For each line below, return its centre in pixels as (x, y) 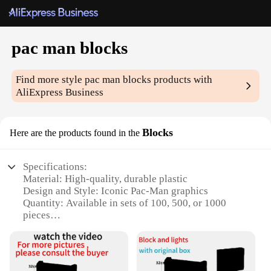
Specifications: (55, 167)
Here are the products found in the (75, 133)
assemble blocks (58, 264)
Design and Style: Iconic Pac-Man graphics (116, 191)
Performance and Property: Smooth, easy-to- (118, 252)
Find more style (51, 80)
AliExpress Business (60, 93)
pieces (37, 215)
